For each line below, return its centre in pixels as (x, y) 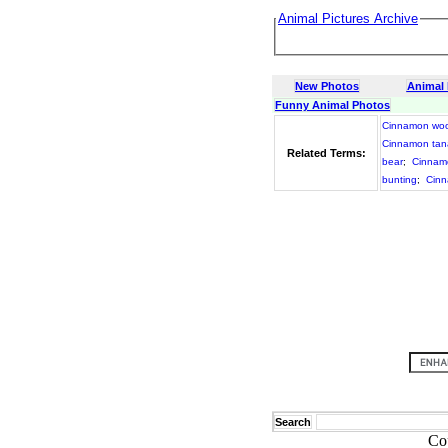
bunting (399, 179)
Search (293, 422)
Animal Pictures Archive (348, 18)
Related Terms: (326, 153)
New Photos (327, 86)
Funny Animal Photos (332, 105)
